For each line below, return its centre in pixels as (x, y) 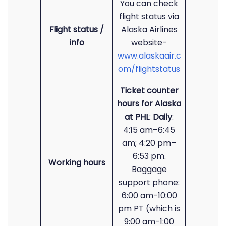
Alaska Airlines (149, 30)
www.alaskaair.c (149, 56)
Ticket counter (149, 91)
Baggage (149, 169)
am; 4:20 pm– (149, 143)
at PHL (137, 117)
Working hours (77, 163)
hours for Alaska (149, 104)
